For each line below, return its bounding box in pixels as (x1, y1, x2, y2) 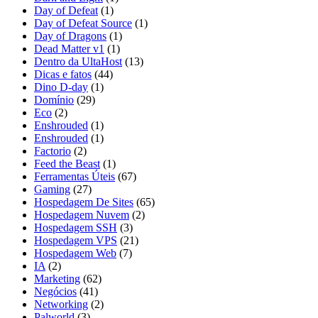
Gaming (34, 183, 70, 196)
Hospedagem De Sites (34, 196, 133, 209)
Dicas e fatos (34, 68, 92, 81)
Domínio (34, 94, 74, 106)
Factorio (34, 145, 71, 158)
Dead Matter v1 (34, 43, 104, 55)
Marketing (34, 273, 80, 285)
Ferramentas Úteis (34, 170, 115, 183)
